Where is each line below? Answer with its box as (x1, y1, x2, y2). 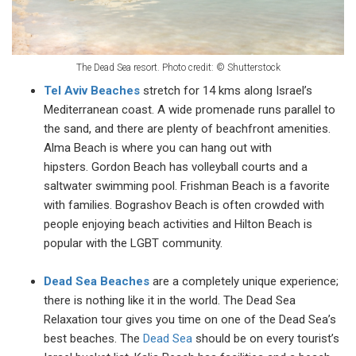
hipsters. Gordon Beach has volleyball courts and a (44, 160, 308, 175)
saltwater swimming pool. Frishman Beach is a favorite (44, 179, 330, 194)
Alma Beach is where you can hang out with (44, 141, 272, 156)
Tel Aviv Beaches (44, 83, 140, 99)
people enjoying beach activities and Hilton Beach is (44, 217, 312, 232)
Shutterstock (224, 62, 281, 74)
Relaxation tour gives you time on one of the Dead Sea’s (44, 312, 336, 327)
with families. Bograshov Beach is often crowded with (44, 198, 324, 213)
